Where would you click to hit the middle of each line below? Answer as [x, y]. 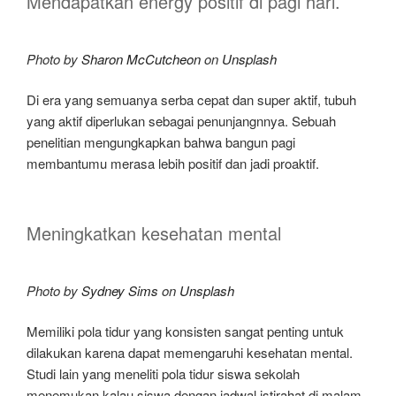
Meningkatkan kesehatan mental [154, 232]
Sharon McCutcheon [141, 58]
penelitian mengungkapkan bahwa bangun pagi [161, 142]
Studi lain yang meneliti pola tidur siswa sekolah [163, 374]
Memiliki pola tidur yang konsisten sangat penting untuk [185, 331]
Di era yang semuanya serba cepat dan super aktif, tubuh [191, 100]
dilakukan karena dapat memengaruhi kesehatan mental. [190, 353]
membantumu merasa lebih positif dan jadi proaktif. [175, 164]
